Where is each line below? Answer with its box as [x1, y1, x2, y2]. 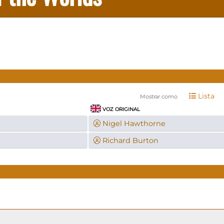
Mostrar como [139, 92, 177, 100]
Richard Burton [102, 135, 158, 145]
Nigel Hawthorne [102, 118, 165, 128]
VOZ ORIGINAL [101, 105, 140, 112]
